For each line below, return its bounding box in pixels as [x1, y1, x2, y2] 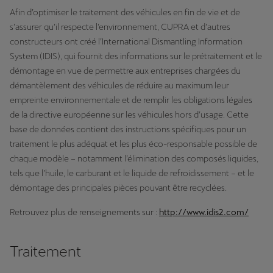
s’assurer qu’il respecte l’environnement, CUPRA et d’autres [10, 22, 230, 32]
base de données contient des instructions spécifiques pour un [10, 124, 246, 134]
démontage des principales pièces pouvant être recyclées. [10, 183, 227, 193]
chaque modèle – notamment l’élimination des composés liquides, [10, 154, 258, 163]
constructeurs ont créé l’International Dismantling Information [10, 37, 243, 46]
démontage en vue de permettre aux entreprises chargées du [10, 66, 241, 76]
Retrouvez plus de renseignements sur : [10, 207, 159, 217]
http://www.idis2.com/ [159, 207, 249, 217]
